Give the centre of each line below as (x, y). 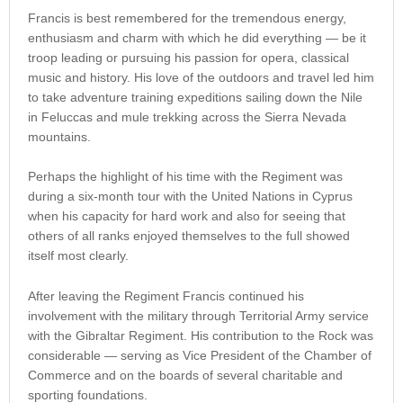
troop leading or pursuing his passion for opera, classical (188, 57)
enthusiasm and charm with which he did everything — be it (197, 37)
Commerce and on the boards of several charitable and (185, 375)
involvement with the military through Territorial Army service (198, 315)
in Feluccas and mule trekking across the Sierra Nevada (187, 116)
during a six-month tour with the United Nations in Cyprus (190, 197)
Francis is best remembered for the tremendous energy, (187, 18)
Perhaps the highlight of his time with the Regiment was (185, 177)
